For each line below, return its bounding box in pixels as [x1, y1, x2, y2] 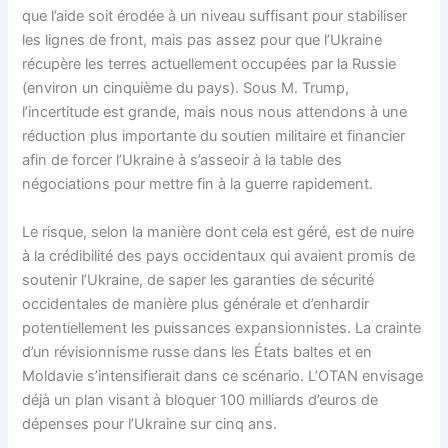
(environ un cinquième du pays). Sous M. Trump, [22, 79, 350, 98]
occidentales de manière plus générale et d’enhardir [22, 294, 370, 313]
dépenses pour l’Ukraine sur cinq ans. [22, 414, 278, 433]
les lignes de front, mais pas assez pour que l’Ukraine [22, 31, 383, 50]
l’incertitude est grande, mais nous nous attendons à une [22, 103, 408, 122]
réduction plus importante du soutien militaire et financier [22, 127, 406, 146]
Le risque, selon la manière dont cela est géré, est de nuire [22, 222, 415, 241]
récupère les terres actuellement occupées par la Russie [22, 55, 397, 74]
